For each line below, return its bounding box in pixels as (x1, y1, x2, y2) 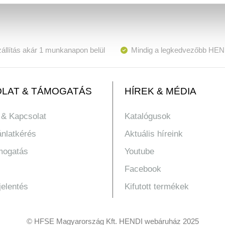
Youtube (124, 146, 154, 156)
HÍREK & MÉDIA (124, 85, 196, 96)
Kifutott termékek (124, 181, 189, 191)
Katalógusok (124, 111, 171, 121)
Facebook (124, 164, 161, 174)
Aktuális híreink (124, 129, 183, 139)
